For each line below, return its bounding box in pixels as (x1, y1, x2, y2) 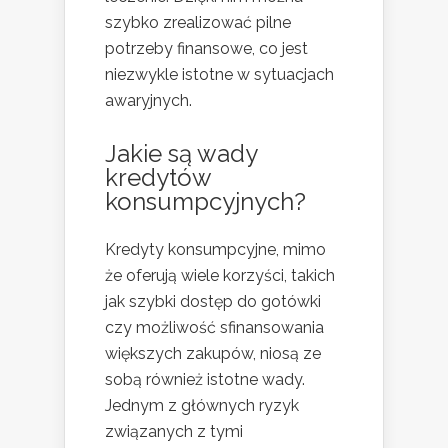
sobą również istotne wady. (105, 369, 305, 389)
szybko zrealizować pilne (105, 12, 291, 32)
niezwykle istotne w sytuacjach (105, 64, 334, 84)
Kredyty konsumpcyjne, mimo (105, 239, 326, 259)
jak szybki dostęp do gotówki (105, 291, 321, 311)
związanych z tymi (105, 421, 243, 441)
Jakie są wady (105, 138, 257, 168)
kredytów (105, 162, 211, 192)
